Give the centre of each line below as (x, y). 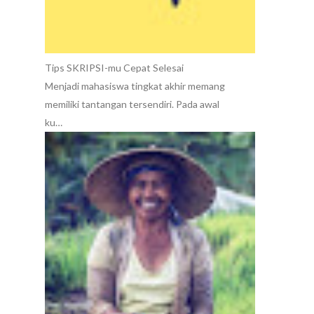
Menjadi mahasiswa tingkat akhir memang (135, 86)
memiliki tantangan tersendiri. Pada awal (132, 104)
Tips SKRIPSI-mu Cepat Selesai (114, 67)
